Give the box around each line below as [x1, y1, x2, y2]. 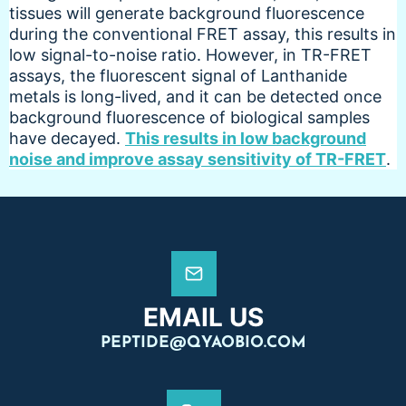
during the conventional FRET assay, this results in [9, 24, 396, 43]
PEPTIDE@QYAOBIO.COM [100, 334, 306, 351]
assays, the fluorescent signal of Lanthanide [9, 65, 347, 85]
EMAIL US [142, 301, 264, 333]
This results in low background [125, 128, 366, 148]
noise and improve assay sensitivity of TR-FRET [9, 149, 386, 169]
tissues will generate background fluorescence [9, 3, 364, 23]
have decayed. [9, 128, 125, 148]
